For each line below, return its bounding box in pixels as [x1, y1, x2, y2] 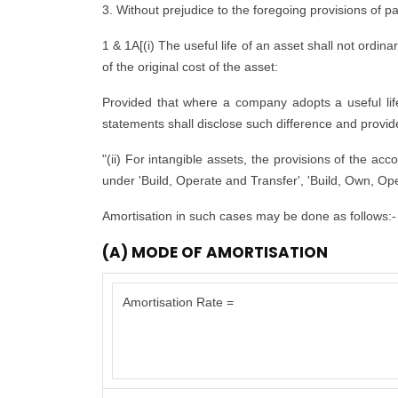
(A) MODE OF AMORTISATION [102, 242, 328, 263]
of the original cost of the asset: [102, 60, 278, 74]
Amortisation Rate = [122, 295, 234, 309]
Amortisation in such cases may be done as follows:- [102, 209, 396, 223]
